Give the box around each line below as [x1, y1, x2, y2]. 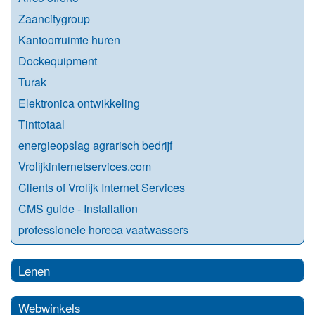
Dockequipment [18, 52, 97, 69]
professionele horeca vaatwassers [18, 221, 188, 238]
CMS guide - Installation [18, 200, 138, 217]
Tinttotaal [18, 115, 65, 132]
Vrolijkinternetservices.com [18, 157, 151, 174]
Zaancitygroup [18, 10, 90, 27]
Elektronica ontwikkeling [18, 94, 140, 111]
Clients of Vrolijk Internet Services [18, 179, 185, 195]
